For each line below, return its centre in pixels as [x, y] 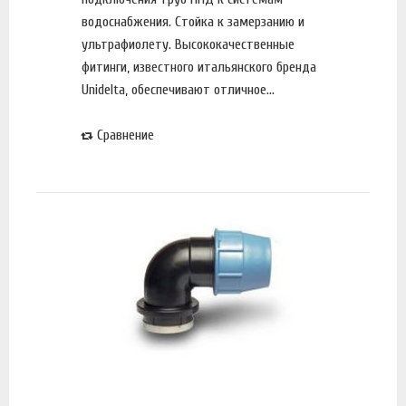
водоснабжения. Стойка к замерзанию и [193, 21]
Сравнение [126, 135]
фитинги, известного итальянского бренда [199, 67]
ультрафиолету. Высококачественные [188, 44]
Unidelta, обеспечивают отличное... [178, 89]
